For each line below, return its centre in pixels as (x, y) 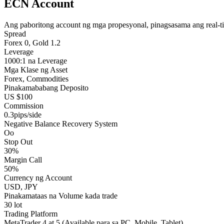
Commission (24, 106)
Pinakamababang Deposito (46, 88)
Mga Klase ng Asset (36, 70)
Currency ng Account (38, 178)
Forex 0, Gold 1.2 (32, 43)
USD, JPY (21, 187)
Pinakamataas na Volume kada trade (61, 196)
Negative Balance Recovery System (61, 124)
